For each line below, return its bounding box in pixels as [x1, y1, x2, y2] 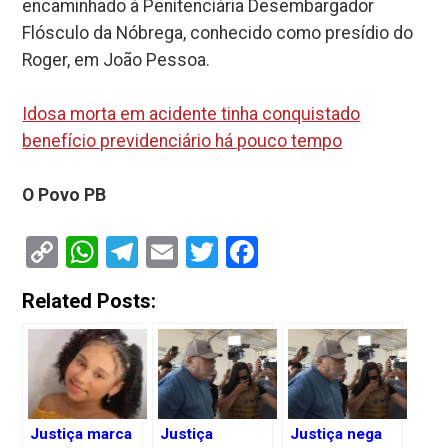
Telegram [138, 233, 268, 272]
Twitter [218, 233, 317, 272]
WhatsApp [98, 233, 243, 272]
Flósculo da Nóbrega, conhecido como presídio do [22, 23, 414, 44]
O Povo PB [22, 185, 107, 206]
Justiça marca [30, 425, 133, 444]
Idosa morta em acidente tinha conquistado [22, 104, 361, 125]
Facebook [258, 233, 392, 272]
